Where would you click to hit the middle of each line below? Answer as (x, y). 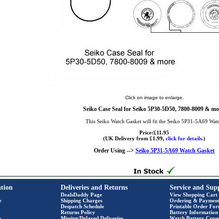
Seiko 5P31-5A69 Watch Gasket (175, 151)
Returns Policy (78, 212)
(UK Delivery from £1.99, (134, 138)
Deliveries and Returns (94, 187)
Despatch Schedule (82, 206)
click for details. (185, 138)
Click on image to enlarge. (154, 98)
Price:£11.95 (154, 132)
